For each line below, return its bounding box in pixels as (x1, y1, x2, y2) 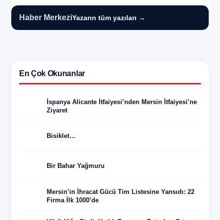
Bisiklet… (47, 132, 76, 140)
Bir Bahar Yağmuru (47, 162, 105, 170)
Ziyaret (47, 106, 67, 114)
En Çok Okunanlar (19, 69, 85, 78)
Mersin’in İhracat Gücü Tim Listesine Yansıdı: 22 (47, 188, 194, 195)
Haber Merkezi (19, 13, 72, 22)
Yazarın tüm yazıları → (72, 13, 145, 22)
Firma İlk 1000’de (47, 196, 99, 204)
